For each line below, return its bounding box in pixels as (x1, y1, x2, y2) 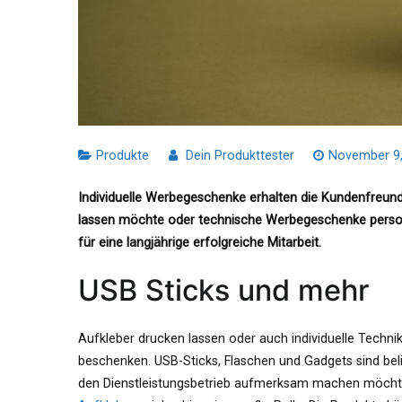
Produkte (96, 148, 149, 164)
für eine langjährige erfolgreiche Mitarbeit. (78, 235, 321, 251)
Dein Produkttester (185, 148, 294, 164)
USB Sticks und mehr (78, 273, 369, 309)
